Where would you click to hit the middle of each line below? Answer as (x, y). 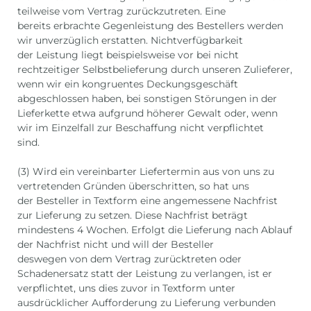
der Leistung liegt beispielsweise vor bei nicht (128, 54)
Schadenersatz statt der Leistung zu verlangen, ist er (145, 273)
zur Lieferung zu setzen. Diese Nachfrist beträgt (133, 215)
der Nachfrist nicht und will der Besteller (116, 244)
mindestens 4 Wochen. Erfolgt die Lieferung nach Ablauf (155, 229)
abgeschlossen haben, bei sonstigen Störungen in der (147, 98)
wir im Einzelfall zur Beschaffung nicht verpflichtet (141, 127)
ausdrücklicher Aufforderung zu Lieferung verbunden (146, 302)
